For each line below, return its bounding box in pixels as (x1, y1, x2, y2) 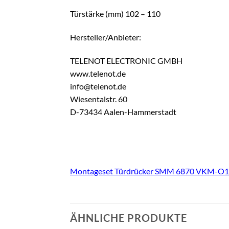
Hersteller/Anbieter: (70, 32, 141, 42)
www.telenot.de (70, 68, 126, 78)
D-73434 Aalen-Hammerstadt (70, 106, 176, 117)
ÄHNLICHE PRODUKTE (70, 212, 187, 224)
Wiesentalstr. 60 (70, 94, 127, 104)
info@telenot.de (70, 81, 126, 91)
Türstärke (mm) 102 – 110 (70, 9, 161, 19)
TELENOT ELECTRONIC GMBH (70, 55, 182, 65)
